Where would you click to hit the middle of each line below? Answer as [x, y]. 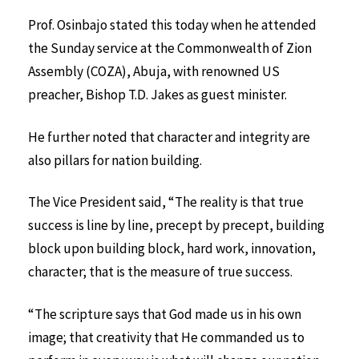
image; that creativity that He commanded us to [166, 338]
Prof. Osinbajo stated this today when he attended [172, 24]
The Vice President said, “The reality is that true [166, 202]
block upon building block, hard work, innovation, [172, 249]
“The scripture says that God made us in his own [165, 315]
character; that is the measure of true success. [160, 272]
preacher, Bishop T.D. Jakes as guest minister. [157, 94]
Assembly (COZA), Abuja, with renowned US [154, 71]
